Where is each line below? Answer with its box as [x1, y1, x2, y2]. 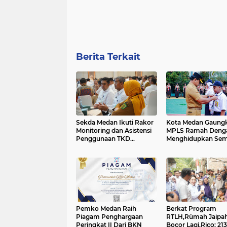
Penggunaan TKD [76, 135, 130, 142]
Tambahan [76, 143, 109, 150]
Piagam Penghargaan [76, 213, 143, 220]
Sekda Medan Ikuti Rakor [76, 119, 154, 126]
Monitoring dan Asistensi [76, 127, 152, 134]
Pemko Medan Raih [76, 205, 136, 212]
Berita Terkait [76, 51, 140, 62]
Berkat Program [166, 205, 216, 212]
